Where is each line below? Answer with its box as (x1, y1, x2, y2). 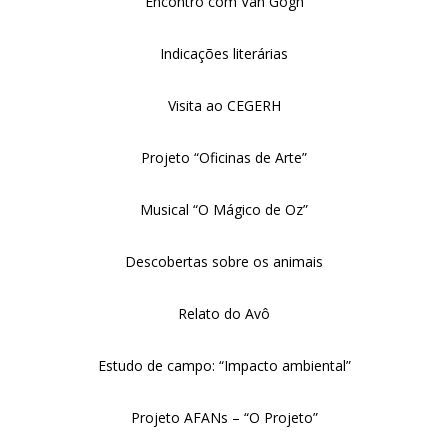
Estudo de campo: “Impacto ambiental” (97, 356, 351, 375)
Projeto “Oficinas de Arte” (141, 148, 307, 167)
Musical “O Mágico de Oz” (140, 200, 308, 219)
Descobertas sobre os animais (125, 252, 323, 271)
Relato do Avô (178, 304, 270, 323)
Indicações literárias (160, 44, 288, 63)
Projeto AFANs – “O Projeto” (130, 408, 318, 427)
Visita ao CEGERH (167, 96, 281, 115)
